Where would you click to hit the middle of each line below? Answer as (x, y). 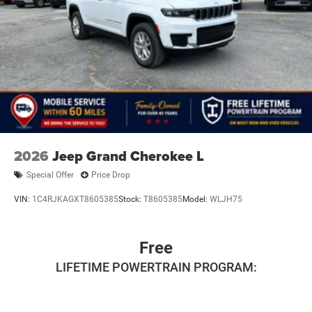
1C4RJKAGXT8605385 (75, 200)
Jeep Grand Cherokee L (128, 156)
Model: (196, 200)
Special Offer (50, 175)
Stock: (131, 200)
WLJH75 (226, 200)
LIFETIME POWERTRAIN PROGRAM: (156, 267)
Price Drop (111, 175)
